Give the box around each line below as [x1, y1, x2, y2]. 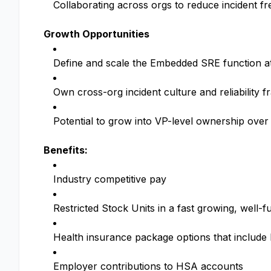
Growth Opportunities [44, 28, 149, 40]
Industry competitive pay [53, 173, 166, 185]
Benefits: [44, 144, 88, 156]
